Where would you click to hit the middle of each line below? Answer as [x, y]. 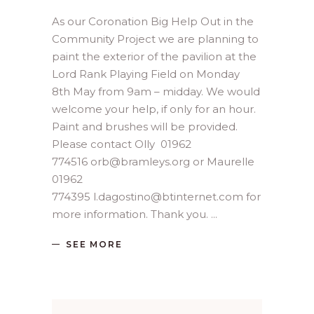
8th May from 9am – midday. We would [156, 91]
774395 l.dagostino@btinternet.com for [156, 197]
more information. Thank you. [131, 214]
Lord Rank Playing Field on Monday [146, 74]
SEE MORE [94, 245]
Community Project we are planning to [155, 39]
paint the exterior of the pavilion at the [154, 56]
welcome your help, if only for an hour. [154, 109]
